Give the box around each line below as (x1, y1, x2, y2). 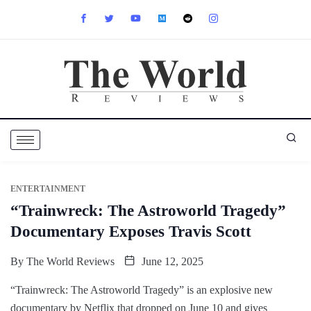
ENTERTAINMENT (10, 183, 85, 194)
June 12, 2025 (139, 255, 203, 267)
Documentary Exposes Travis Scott (10, 222, 251, 240)
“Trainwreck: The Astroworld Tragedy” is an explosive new (10, 283, 273, 296)
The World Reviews (26, 255, 115, 267)
